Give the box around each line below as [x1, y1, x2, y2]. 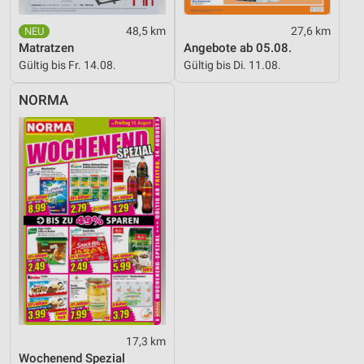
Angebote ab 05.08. [184, 41, 292, 56]
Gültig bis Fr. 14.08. [19, 58, 116, 72]
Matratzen [19, 41, 74, 56]
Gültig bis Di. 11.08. [184, 58, 281, 72]
